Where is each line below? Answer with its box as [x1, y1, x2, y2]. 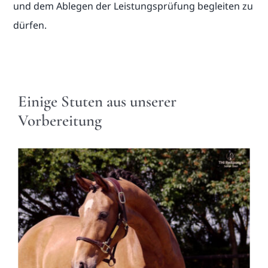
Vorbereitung [18, 111, 102, 131]
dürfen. [13, 19, 47, 32]
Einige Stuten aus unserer [18, 92, 176, 112]
